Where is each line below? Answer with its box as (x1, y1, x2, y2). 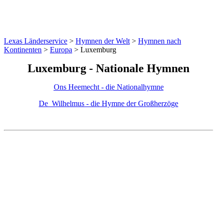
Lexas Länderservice (4, 37, 67, 45)
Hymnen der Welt (76, 37, 130, 45)
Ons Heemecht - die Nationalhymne (53, 83, 164, 92)
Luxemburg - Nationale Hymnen (28, 62, 189, 75)
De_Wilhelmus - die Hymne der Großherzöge (39, 99, 178, 108)
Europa (50, 46, 72, 54)
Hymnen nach (138, 37, 181, 45)
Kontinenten (4, 46, 42, 54)
